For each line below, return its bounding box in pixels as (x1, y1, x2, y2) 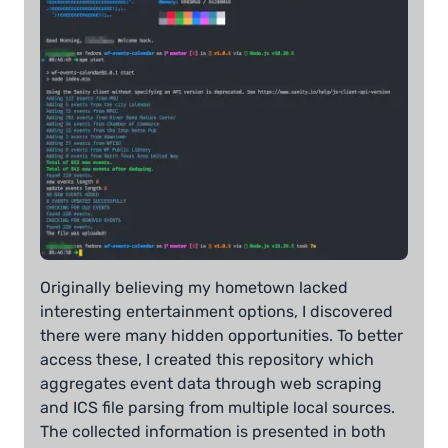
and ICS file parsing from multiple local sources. (40, 397, 395, 417)
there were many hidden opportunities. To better (40, 325, 403, 345)
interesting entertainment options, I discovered (40, 301, 393, 321)
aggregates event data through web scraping (40, 373, 382, 393)
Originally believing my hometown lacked (40, 277, 348, 297)
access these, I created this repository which (40, 349, 374, 369)
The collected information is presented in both (40, 421, 386, 441)
